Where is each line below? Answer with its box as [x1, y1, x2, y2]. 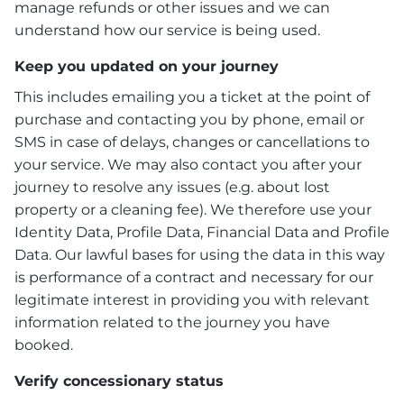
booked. [14, 335, 73, 353]
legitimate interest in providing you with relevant [14, 290, 370, 308]
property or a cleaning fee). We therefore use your [14, 200, 372, 218]
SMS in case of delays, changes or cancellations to [14, 133, 370, 151]
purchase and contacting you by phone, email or [14, 110, 364, 128]
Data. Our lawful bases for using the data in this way [14, 245, 385, 263]
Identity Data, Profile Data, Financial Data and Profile [14, 223, 390, 241]
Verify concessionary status [14, 372, 224, 390]
